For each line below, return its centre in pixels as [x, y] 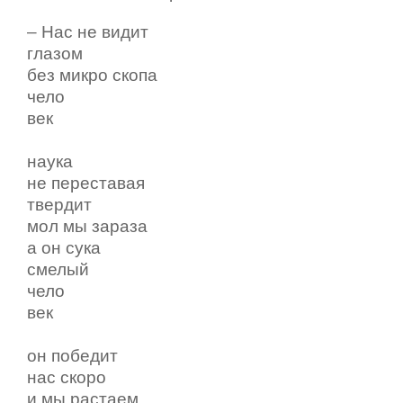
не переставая [86, 184]
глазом [57, 54]
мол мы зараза [87, 227]
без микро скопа [94, 76]
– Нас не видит [90, 32]
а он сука [66, 248]
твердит [59, 205]
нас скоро [67, 378]
